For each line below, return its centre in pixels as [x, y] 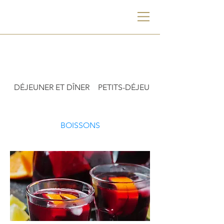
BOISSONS [80, 125]
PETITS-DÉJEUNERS [134, 87]
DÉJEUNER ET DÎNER [52, 87]
